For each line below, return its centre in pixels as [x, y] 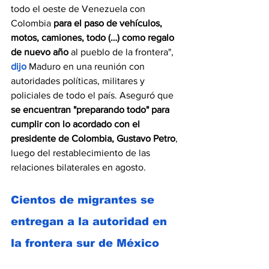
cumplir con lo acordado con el [77, 124]
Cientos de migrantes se [84, 200]
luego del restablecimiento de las [82, 153]
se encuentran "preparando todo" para [91, 110]
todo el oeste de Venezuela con [79, 9]
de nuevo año [41, 52]
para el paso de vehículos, [109, 23]
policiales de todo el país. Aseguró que [93, 95]
